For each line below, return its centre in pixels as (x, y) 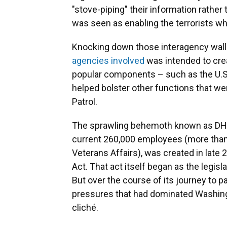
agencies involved (108, 61)
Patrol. (85, 102)
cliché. (85, 208)
